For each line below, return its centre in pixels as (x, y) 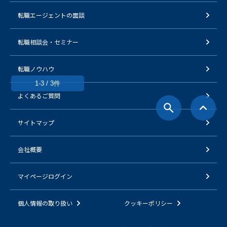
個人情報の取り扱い (45, 203)
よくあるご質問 (39, 95)
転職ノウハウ (36, 68)
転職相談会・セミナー (48, 42)
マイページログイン (45, 176)
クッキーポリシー (148, 203)
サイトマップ (36, 122)
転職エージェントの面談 (51, 15)
